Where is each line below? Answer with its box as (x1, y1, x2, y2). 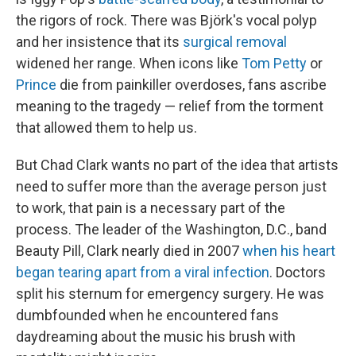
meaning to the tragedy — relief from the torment (16, 98, 323, 115)
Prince (16, 76, 56, 94)
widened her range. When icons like (16, 55, 238, 72)
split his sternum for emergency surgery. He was (16, 285, 324, 303)
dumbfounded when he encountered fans (16, 307, 279, 324)
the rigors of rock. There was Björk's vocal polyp (16, 12, 317, 29)
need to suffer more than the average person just (16, 178, 327, 195)
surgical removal (180, 33, 287, 51)
